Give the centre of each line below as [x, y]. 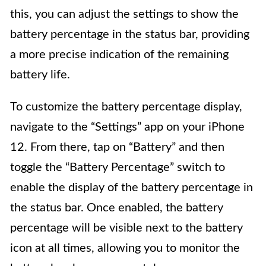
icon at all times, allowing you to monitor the [125, 248]
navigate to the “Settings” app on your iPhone [127, 127]
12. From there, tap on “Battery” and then [117, 147]
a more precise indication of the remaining [119, 54]
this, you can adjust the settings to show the [124, 14]
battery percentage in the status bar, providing [130, 34]
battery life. [40, 75]
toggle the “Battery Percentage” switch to [118, 167]
